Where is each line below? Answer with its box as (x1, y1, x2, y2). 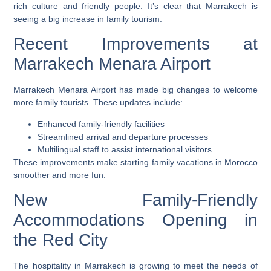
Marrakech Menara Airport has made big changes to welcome (13, 85, 258, 95)
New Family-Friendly (13, 190, 258, 209)
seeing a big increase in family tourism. (13, 13, 163, 24)
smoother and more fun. (13, 169, 106, 180)
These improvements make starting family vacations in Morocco (13, 157, 258, 167)
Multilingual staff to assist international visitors (38, 144, 212, 154)
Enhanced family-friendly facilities (38, 119, 165, 129)
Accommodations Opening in (13, 210, 258, 229)
